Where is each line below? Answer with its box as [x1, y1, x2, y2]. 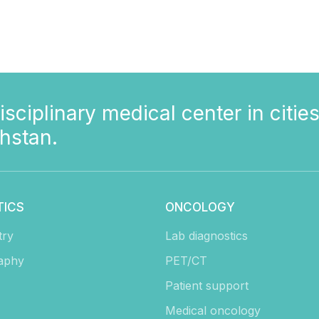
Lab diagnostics [164, 229, 248, 244]
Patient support [164, 278, 249, 293]
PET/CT [164, 253, 207, 268]
